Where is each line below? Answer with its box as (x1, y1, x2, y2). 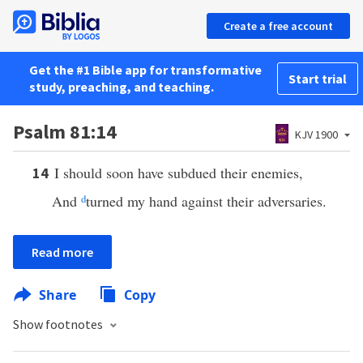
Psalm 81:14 (13, 119, 117, 144)
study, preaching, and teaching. (29, 79, 214, 95)
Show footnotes (13, 316, 105, 332)
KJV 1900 (295, 127, 338, 142)
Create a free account (224, 19, 333, 33)
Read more (32, 244, 93, 260)
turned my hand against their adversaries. (86, 191, 327, 211)
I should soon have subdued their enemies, (54, 163, 303, 182)
